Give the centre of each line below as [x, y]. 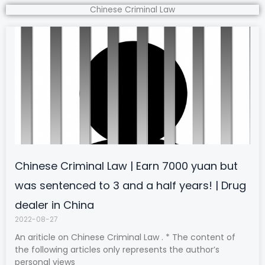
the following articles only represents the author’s [117, 250]
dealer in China [54, 205]
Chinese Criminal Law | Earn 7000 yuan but [126, 166]
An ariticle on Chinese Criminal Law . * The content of [125, 237]
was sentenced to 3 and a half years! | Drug [130, 186]
